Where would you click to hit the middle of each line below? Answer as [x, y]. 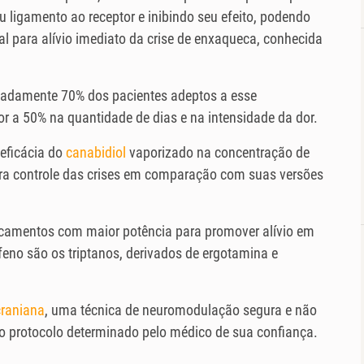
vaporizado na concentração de [218, 153]
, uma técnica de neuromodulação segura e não [181, 310]
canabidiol [96, 153]
